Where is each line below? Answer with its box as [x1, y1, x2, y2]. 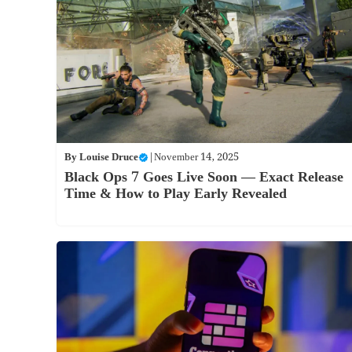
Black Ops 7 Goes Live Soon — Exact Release [64, 166, 343, 189]
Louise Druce [79, 149, 138, 167]
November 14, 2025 [154, 149, 239, 167]
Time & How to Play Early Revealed [64, 182, 287, 206]
